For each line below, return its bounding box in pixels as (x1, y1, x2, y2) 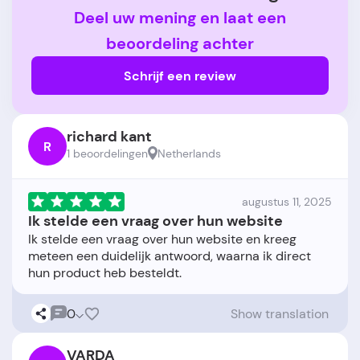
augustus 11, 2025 (242, 194, 332, 210)
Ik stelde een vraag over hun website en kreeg (28, 231, 297, 248)
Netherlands (157, 146, 221, 162)
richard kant (67, 127, 152, 147)
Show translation (231, 305, 329, 322)
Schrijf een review (124, 67, 236, 84)
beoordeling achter (106, 33, 254, 55)
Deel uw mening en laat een (74, 7, 286, 29)
